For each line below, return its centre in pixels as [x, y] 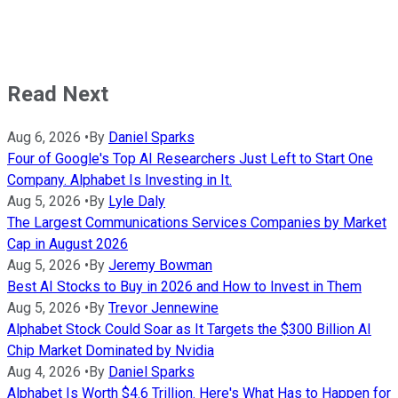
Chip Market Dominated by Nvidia [111, 351]
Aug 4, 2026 [44, 372]
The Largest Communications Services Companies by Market [197, 223]
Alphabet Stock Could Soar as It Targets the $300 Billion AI [189, 330]
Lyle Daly [137, 202]
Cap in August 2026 [68, 244]
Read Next [58, 94]
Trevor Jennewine [163, 308]
